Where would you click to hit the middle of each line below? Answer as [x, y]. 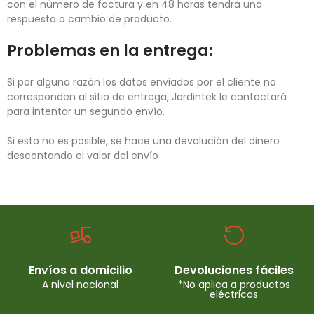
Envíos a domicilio [80, 270]
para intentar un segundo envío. [86, 111]
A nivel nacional [80, 285]
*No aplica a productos [234, 285]
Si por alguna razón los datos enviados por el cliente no [142, 82]
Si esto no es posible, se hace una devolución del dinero [143, 141]
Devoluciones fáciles [234, 270]
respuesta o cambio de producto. [89, 19]
